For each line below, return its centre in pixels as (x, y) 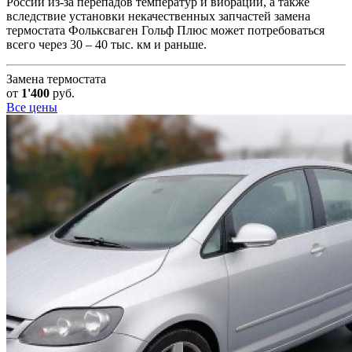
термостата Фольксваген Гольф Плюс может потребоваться (165, 31)
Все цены (32, 108)
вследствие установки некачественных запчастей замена (158, 16)
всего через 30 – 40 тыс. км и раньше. (106, 45)
